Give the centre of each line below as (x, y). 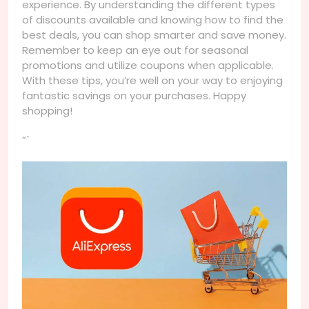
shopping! (47, 110)
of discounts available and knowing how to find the (153, 19)
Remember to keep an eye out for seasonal (135, 50)
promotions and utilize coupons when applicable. (148, 65)
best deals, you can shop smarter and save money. (154, 34)
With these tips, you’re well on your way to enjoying (152, 80)
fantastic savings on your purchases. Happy (134, 95)
